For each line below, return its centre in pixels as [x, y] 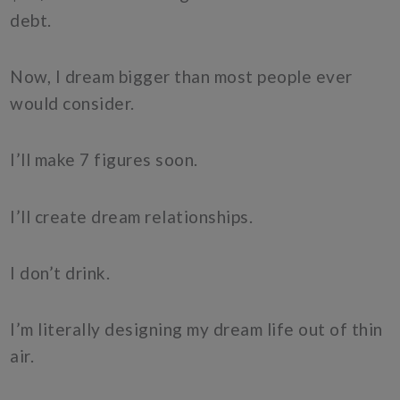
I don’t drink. [62, 272]
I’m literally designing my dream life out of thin [196, 329]
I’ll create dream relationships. [133, 216]
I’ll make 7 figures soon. [106, 160]
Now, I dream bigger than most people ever [181, 77]
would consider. [75, 104]
